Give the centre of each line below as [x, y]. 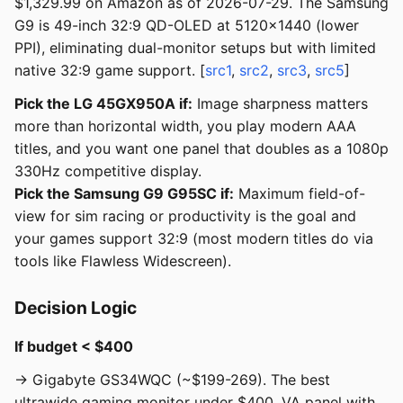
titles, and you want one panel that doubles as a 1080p [201, 149]
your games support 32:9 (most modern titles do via [194, 239]
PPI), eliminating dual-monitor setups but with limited [195, 48]
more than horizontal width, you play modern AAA [185, 126]
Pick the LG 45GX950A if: [103, 104]
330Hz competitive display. [108, 171]
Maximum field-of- [300, 194]
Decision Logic [76, 308]
